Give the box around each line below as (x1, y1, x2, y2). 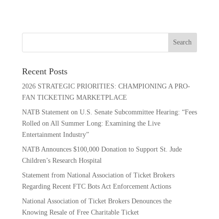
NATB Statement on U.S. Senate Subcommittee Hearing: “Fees (22, 108, 197, 116)
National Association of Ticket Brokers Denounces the (22, 197, 172, 205)
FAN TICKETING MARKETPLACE (22, 93, 127, 101)
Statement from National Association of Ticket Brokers (22, 171, 175, 179)
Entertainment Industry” (22, 131, 89, 138)
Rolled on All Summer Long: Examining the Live (22, 119, 160, 127)
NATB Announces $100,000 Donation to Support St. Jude (22, 145, 182, 153)
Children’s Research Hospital (22, 156, 102, 164)
